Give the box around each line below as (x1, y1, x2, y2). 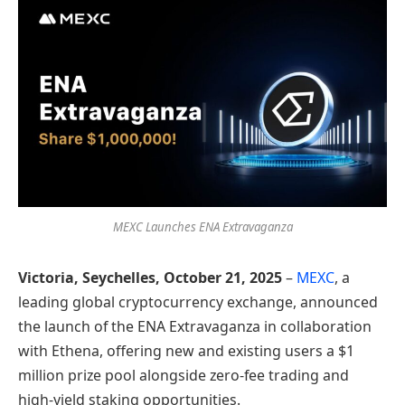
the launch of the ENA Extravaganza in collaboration (18, 316, 372, 337)
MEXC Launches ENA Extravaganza (112, 219, 293, 236)
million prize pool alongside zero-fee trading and (18, 365, 349, 386)
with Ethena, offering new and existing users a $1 (18, 341, 354, 362)
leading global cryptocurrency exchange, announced (18, 292, 378, 313)
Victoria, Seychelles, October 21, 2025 (18, 268, 282, 288)
